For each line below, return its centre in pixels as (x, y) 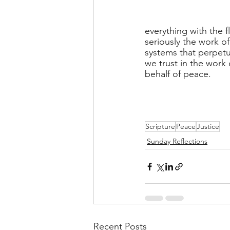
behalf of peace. (178, 74)
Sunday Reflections (177, 141)
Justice (208, 126)
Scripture (160, 126)
